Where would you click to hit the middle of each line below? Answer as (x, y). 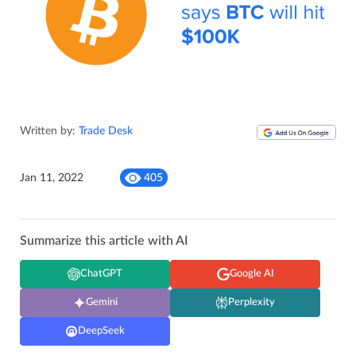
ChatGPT (101, 274)
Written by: (49, 132)
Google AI (252, 274)
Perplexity (252, 303)
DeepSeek (101, 331)
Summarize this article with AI (104, 241)
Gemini (101, 303)
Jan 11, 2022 (52, 178)
